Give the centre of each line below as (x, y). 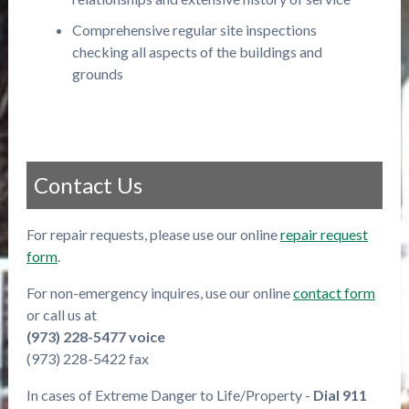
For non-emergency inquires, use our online (159, 293)
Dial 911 (340, 395)
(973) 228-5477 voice (95, 336)
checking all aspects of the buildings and (197, 52)
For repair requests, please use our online (153, 234)
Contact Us (88, 185)
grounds (97, 73)
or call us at (61, 315)
